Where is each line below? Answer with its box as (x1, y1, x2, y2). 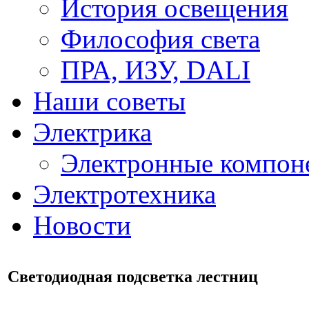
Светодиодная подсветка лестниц (8, 267, 258, 286)
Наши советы (33, 86, 186, 116)
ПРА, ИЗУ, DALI (61, 55, 250, 85)
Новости (33, 210, 131, 240)
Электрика (33, 117, 152, 147)
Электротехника (33, 179, 216, 209)
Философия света (61, 24, 260, 54)
